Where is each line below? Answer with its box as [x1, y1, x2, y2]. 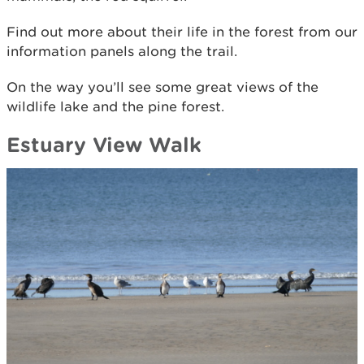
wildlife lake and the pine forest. [6, 98, 224, 115]
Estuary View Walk [6, 132, 201, 157]
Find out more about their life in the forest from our [6, 24, 357, 41]
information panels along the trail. [6, 43, 237, 60]
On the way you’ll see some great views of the [6, 79, 318, 96]
